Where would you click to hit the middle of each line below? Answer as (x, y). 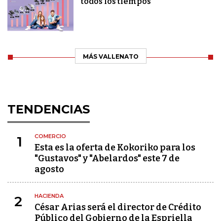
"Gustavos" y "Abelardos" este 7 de (107, 159)
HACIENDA (49, 196)
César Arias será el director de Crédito (118, 207)
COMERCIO (50, 136)
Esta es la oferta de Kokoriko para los (115, 148)
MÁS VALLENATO (110, 57)
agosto (49, 169)
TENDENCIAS (49, 110)
